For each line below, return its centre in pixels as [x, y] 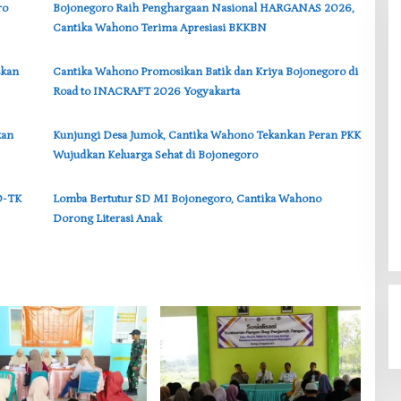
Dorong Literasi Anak [107, 219]
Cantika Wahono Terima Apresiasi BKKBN [159, 29]
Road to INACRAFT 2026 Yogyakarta [146, 92]
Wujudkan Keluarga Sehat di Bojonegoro [155, 156]
